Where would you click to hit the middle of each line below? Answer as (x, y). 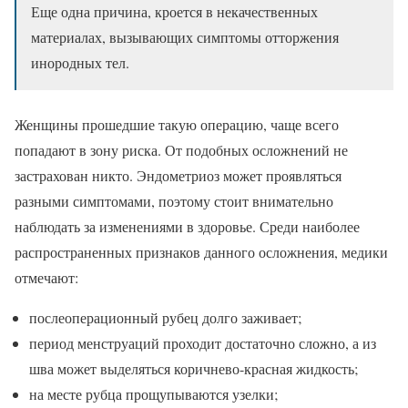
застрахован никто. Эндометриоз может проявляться (178, 175)
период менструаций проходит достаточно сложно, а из (203, 342)
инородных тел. (80, 62)
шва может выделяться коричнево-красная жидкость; (194, 368)
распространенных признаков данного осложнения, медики (201, 251)
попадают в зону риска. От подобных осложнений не (181, 149)
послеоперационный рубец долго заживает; (165, 317)
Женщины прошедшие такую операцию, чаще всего (177, 124)
